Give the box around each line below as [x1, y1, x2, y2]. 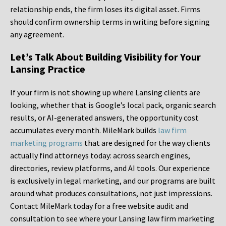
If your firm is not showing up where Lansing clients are [10, 87, 200, 98]
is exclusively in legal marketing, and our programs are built [10, 176, 215, 186]
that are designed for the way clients [83, 138, 210, 148]
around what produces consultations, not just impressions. [10, 188, 212, 199]
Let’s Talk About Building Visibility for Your [10, 50, 201, 64]
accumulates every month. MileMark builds [10, 125, 158, 136]
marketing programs [10, 138, 83, 148]
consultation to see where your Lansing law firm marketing [10, 213, 214, 224]
